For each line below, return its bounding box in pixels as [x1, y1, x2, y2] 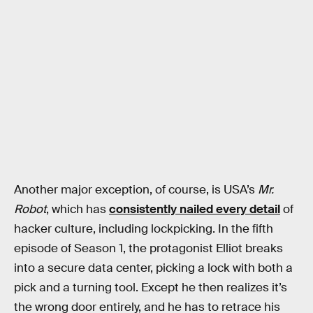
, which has [46, 202, 109, 217]
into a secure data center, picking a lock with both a [14, 261, 293, 276]
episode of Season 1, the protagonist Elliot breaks [14, 241, 283, 256]
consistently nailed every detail [109, 202, 280, 217]
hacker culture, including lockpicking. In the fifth [14, 221, 273, 237]
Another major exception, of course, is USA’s [14, 182, 258, 198]
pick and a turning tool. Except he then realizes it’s [14, 280, 287, 296]
